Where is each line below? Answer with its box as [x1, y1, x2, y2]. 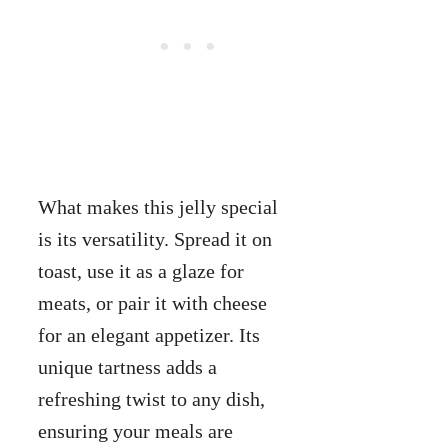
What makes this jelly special [38, 195, 278, 218]
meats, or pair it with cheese [38, 291, 267, 314]
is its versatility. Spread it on [38, 227, 272, 250]
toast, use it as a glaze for [38, 259, 244, 282]
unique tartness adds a [38, 355, 217, 378]
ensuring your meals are [38, 419, 233, 442]
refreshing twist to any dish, [38, 387, 265, 410]
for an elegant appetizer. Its [38, 323, 260, 346]
